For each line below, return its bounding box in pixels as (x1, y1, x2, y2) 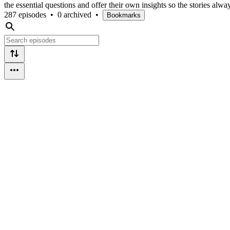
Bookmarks (107, 11, 141, 19)
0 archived (57, 10, 91, 19)
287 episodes (4, 10, 46, 19)
